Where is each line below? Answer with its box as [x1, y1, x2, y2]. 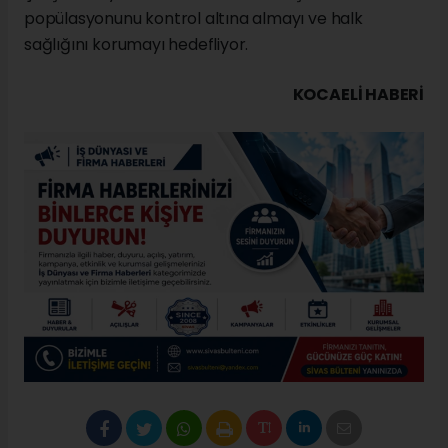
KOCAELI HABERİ [292, 83, 424, 107]
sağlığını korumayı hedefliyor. [24, 33, 249, 57]
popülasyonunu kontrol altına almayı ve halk [24, 7, 363, 31]
